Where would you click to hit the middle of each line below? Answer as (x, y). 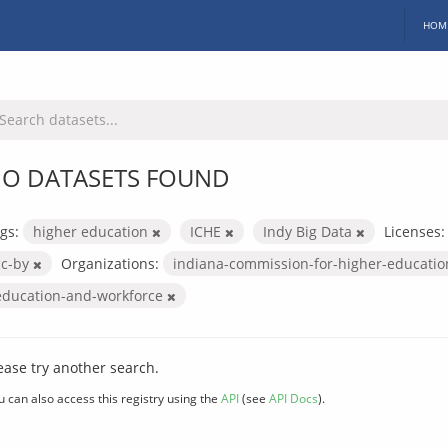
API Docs (293, 397)
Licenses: (414, 231)
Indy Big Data (309, 231)
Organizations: (110, 263)
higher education (92, 231)
